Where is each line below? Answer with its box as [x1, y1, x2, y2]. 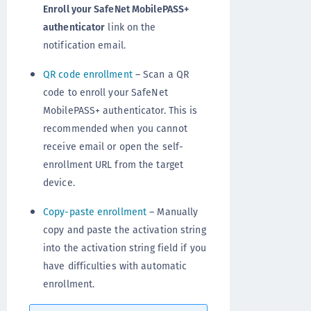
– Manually [146, 205, 199, 219]
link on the [105, 20, 156, 35]
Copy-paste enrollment [43, 205, 147, 219]
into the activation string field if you [43, 241, 206, 255]
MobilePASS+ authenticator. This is [43, 103, 198, 118]
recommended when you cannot [43, 121, 187, 136]
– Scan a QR [132, 67, 190, 82]
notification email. [43, 38, 126, 53]
